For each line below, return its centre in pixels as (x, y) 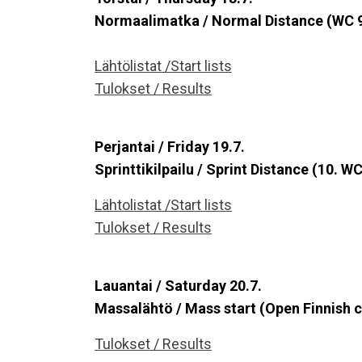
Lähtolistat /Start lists (163, 204)
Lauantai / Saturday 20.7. (178, 285)
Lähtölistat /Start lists (163, 65)
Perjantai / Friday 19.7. (170, 146)
